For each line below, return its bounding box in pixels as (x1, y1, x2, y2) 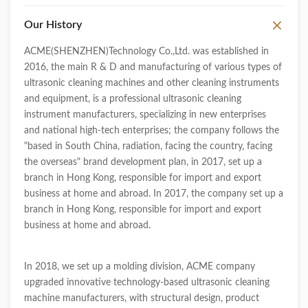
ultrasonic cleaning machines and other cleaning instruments (24, 78, 279, 88)
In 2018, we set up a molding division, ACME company (24, 262, 255, 272)
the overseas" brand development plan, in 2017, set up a (24, 157, 262, 167)
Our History (24, 19, 82, 30)
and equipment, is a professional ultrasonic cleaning (24, 94, 241, 104)
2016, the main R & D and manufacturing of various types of (24, 63, 282, 72)
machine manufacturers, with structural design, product (24, 294, 259, 303)
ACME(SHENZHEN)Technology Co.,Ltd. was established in (24, 47, 269, 56)
